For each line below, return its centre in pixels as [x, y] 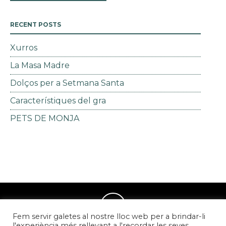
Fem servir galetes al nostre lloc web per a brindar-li [109, 216]
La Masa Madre [40, 65]
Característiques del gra [58, 101]
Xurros [24, 48]
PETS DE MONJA [45, 118]
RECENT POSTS [36, 24]
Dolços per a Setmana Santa [67, 83]
